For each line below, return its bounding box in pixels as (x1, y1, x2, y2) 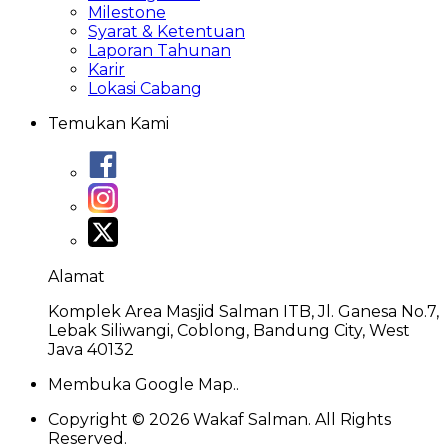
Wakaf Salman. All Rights (189, 409, 391, 429)
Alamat (48, 266, 105, 286)
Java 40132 (48, 339, 134, 359)
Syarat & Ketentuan (88, 21, 245, 41)
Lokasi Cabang (88, 78, 202, 98)
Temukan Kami (48, 113, 169, 133)
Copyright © (48, 409, 149, 429)
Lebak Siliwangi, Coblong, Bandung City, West (48, 320, 410, 340)
